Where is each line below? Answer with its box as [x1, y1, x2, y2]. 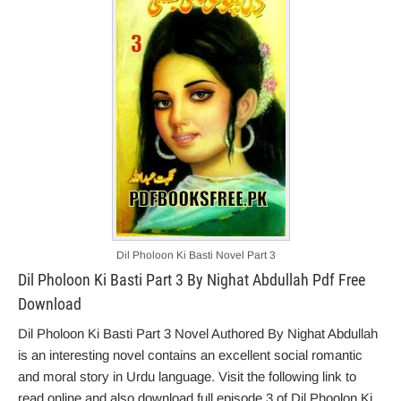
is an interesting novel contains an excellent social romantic [18, 347, 363, 363]
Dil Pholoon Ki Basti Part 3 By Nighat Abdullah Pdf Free [18, 270, 365, 289]
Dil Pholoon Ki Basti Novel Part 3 [115, 249, 276, 261]
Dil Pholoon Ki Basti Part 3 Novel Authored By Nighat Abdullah [18, 326, 378, 341]
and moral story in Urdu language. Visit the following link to [18, 369, 356, 384]
